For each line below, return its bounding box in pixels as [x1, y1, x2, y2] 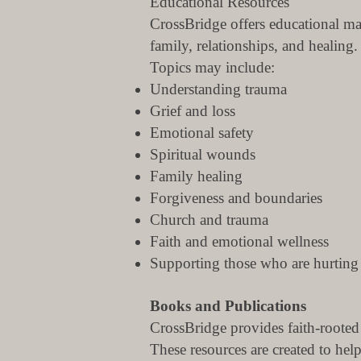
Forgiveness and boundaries [150, 189, 322, 206]
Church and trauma [150, 211, 268, 228]
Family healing [150, 168, 243, 185]
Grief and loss [150, 102, 235, 119]
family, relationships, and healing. [150, 37, 358, 54]
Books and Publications [150, 297, 306, 314]
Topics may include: [150, 59, 275, 76]
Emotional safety [150, 124, 254, 141]
